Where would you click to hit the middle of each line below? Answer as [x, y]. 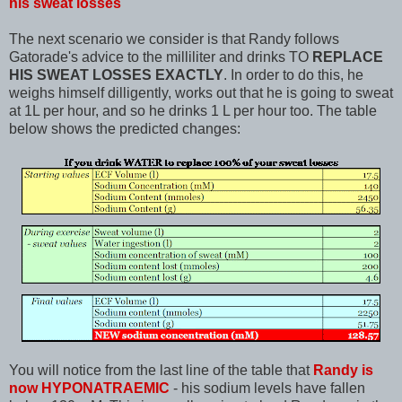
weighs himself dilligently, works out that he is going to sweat [201, 92]
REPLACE [348, 57]
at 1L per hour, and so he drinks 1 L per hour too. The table [193, 110]
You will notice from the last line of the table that [161, 370]
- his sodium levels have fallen [267, 388]
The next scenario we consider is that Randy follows [174, 39]
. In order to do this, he [293, 74]
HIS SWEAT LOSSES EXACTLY [116, 74]
